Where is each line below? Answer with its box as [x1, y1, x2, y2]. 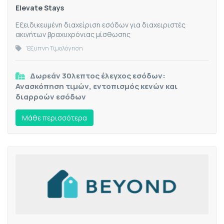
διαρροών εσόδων [15, 91, 86, 102]
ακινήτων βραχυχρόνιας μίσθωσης [15, 29, 130, 39]
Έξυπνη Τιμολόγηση [26, 44, 83, 53]
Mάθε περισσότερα [22, 113, 87, 123]
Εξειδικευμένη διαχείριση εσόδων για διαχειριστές [15, 20, 185, 30]
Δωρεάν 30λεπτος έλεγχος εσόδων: [30, 70, 165, 81]
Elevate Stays [15, 3, 64, 13]
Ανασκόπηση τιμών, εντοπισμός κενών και [15, 81, 177, 92]
